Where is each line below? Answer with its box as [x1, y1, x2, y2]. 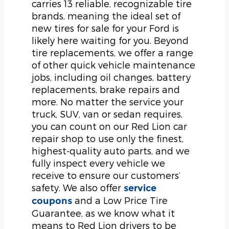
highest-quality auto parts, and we [32, 145, 190, 156]
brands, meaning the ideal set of [32, 10, 180, 21]
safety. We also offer [32, 182, 124, 193]
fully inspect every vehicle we [32, 157, 165, 169]
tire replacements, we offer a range [32, 47, 193, 58]
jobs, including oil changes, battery [32, 72, 191, 83]
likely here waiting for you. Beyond [32, 35, 189, 46]
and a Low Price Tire [72, 195, 168, 206]
